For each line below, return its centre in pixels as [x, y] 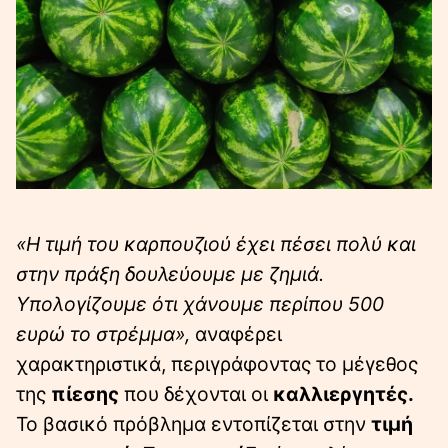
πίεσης [85, 393]
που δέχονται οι [196, 393]
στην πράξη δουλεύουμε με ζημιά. [170, 273]
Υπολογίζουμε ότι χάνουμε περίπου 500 [200, 303]
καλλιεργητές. [343, 393]
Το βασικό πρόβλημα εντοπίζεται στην [193, 423]
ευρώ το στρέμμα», [103, 333]
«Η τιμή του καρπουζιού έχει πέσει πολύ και [216, 243]
